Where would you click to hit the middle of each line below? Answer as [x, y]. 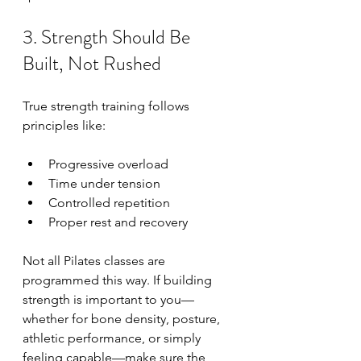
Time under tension [104, 183]
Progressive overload [108, 164]
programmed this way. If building [119, 280]
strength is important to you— [108, 299]
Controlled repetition [109, 203]
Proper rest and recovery [118, 222]
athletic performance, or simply [113, 338]
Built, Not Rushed [92, 64]
